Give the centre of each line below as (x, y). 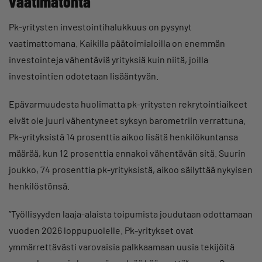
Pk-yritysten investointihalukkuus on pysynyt (100, 26)
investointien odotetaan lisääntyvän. (84, 75)
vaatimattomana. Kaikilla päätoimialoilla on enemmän (117, 43)
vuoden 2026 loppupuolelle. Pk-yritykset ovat (101, 230)
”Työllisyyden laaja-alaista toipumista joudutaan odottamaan (131, 213)
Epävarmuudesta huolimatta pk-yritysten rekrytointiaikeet (128, 104)
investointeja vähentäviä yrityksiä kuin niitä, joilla (108, 59)
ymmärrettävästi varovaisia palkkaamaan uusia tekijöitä (122, 246)
